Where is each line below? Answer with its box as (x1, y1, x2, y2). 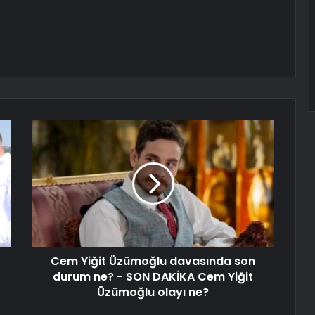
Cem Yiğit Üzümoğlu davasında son (51, 253, 255, 270)
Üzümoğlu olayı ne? (97, 284, 209, 301)
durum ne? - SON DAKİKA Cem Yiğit (53, 269, 253, 285)
